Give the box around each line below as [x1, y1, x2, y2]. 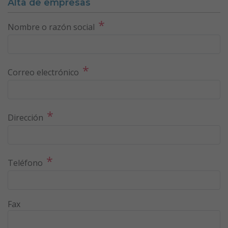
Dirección [8, 111, 43, 123]
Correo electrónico [8, 66, 79, 78]
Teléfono [8, 157, 43, 168]
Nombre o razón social [8, 21, 95, 33]
